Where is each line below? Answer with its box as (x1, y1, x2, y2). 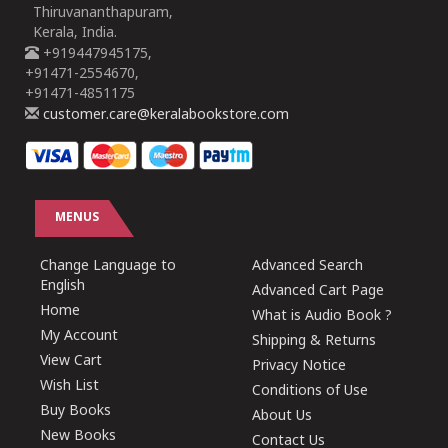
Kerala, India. (25, 25, 117, 42)
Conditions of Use (252, 383, 369, 400)
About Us (252, 408, 313, 425)
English (40, 278, 85, 295)
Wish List (40, 378, 99, 395)
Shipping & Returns (252, 333, 377, 350)
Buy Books (40, 403, 111, 420)
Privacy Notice (252, 358, 347, 375)
